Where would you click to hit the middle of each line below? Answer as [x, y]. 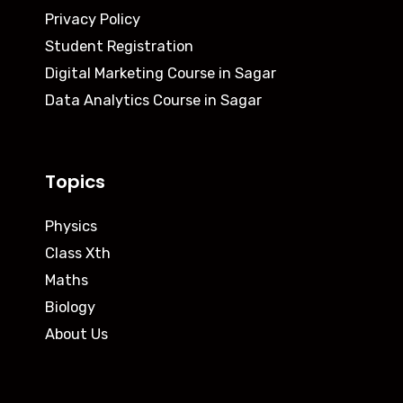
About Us [76, 334]
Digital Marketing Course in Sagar [161, 73]
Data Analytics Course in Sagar [153, 100]
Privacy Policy [93, 19]
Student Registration [119, 46]
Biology [70, 307]
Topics [75, 181]
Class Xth [78, 253]
